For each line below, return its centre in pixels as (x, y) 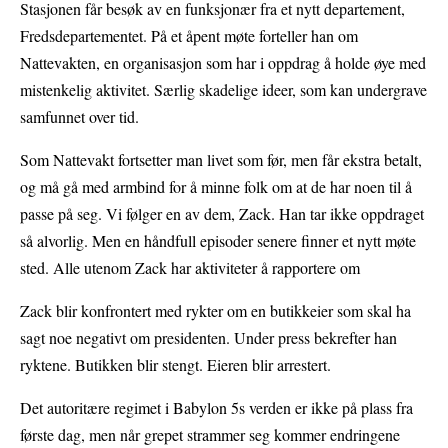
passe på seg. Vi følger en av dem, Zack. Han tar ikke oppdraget (222, 213)
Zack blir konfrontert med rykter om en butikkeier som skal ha (215, 310)
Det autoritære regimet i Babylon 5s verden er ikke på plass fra (216, 407)
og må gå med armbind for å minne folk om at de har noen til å (216, 186)
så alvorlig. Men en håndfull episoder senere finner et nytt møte (218, 240)
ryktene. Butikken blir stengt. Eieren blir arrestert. (175, 364)
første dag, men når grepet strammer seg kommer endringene (210, 434)
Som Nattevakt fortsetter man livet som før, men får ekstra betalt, (221, 159)
